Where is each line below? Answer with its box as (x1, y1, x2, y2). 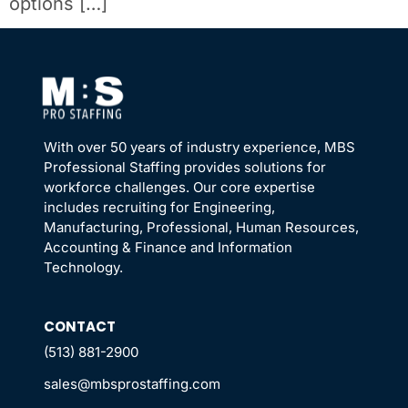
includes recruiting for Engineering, (44, 199, 275, 217)
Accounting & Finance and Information (44, 239, 292, 257)
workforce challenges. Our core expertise (44, 178, 315, 197)
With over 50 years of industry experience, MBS (44, 138, 355, 157)
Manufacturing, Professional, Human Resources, (44, 219, 359, 237)
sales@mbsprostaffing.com (44, 375, 220, 393)
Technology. (44, 259, 123, 277)
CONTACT (44, 317, 116, 337)
